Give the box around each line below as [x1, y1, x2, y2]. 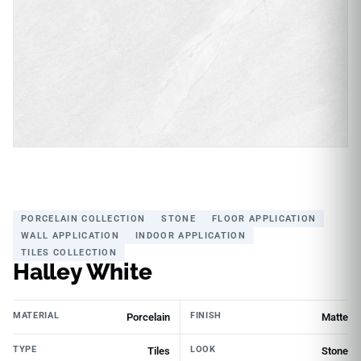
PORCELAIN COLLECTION [21, 213, 146, 224]
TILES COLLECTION [21, 247, 118, 258]
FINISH [190, 309, 222, 321]
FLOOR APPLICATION [212, 213, 317, 224]
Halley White [13, 258, 152, 285]
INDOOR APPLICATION [135, 230, 246, 241]
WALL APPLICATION [21, 230, 120, 241]
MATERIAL [13, 309, 60, 321]
